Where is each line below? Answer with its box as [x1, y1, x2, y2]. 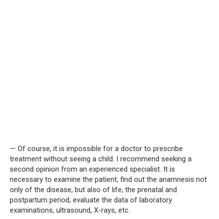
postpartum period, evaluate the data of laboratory [10, 195, 172, 204]
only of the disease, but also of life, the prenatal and [10, 185, 177, 194]
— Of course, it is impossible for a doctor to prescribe [10, 144, 183, 153]
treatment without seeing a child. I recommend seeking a [10, 154, 192, 163]
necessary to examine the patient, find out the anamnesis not [10, 175, 207, 184]
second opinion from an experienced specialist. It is [10, 164, 175, 174]
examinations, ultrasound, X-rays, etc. [10, 205, 130, 215]
